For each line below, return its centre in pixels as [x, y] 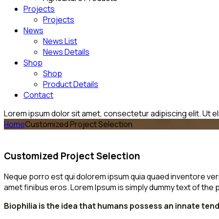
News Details [66, 52]
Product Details [71, 84]
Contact [38, 95]
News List [60, 41]
